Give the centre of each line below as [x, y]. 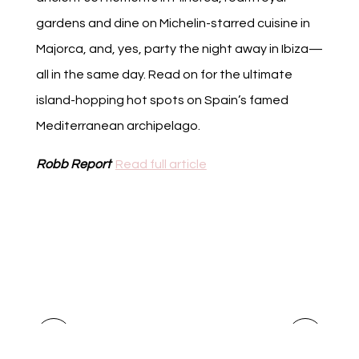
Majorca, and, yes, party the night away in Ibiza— [179, 49]
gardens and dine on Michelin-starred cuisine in [173, 24]
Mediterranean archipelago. [118, 126]
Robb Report [75, 165]
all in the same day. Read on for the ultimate [164, 75]
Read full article [161, 165]
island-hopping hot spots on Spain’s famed [162, 101]
